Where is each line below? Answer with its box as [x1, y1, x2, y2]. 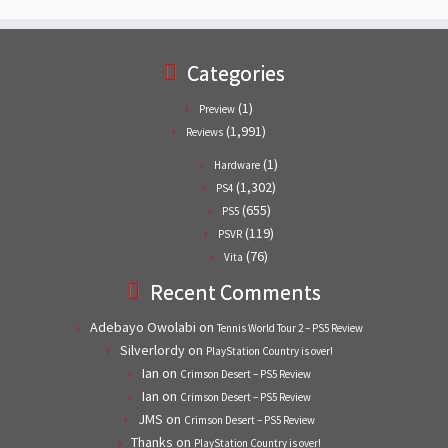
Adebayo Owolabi [89, 318, 196, 336]
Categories [186, 59, 285, 87]
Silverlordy [119, 341, 185, 359]
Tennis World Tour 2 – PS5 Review [216, 321, 363, 335]
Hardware [214, 158, 260, 172]
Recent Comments [150, 278, 321, 306]
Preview [199, 102, 235, 116]
